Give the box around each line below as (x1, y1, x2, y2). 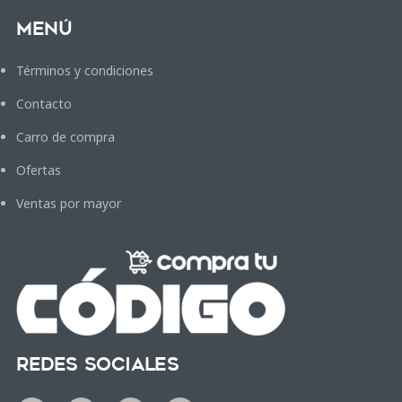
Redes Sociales (16, 353, 179, 375)
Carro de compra (16, 128, 115, 146)
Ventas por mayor (16, 195, 121, 213)
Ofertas (16, 162, 61, 179)
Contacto (16, 95, 72, 113)
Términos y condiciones (16, 62, 153, 80)
